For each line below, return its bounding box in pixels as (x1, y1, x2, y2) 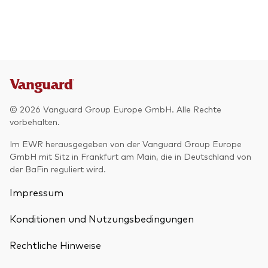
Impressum (10, 185, 63, 199)
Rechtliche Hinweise (10, 237, 101, 251)
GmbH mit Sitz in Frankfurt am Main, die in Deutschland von (10, 150, 251, 162)
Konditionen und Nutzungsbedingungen (10, 211, 194, 225)
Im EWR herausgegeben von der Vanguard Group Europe (10, 138, 242, 149)
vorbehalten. (10, 115, 60, 127)
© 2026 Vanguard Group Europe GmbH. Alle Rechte (10, 103, 221, 114)
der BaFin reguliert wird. (10, 163, 106, 174)
